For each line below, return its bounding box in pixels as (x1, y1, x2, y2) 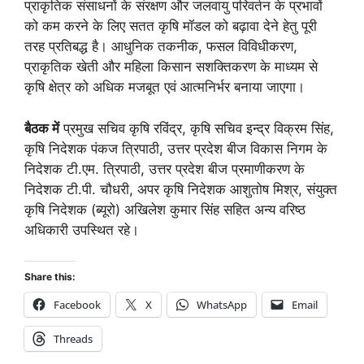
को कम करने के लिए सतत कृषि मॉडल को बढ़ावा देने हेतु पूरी (24, 18, 317, 35)
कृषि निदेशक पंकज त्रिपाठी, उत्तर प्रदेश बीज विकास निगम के (24, 140, 327, 157)
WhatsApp (197, 297, 247, 313)
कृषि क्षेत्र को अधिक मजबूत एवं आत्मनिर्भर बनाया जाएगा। (24, 79, 305, 96)
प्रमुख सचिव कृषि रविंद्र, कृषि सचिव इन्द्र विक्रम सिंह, (59, 119, 334, 136)
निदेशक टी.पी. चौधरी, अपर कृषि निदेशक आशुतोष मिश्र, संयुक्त (24, 180, 337, 197)
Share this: (24, 271, 76, 284)
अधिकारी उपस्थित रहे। (24, 221, 139, 238)
